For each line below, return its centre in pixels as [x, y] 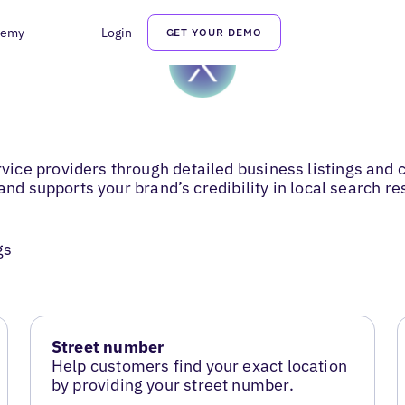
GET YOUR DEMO [214, 32]
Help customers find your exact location [199, 366]
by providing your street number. [172, 385]
